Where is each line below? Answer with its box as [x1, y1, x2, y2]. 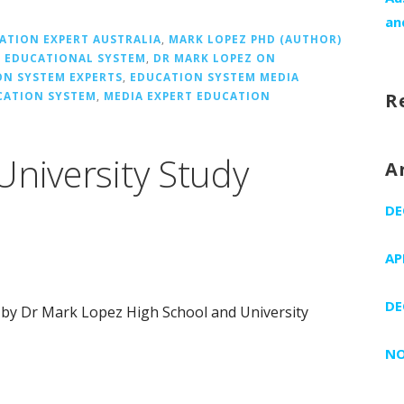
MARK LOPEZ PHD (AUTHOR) [169, 32, 342, 47]
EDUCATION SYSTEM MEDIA [130, 69, 299, 85]
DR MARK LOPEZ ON [153, 50, 276, 66]
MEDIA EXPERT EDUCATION [104, 88, 271, 104]
